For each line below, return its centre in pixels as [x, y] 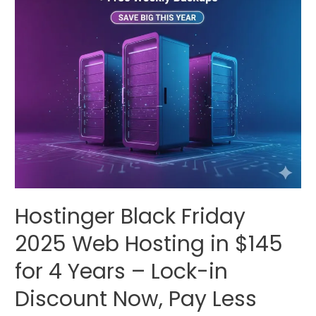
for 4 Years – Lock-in [122, 271]
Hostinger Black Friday [130, 216]
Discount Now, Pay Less [136, 299]
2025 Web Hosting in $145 [149, 244]
